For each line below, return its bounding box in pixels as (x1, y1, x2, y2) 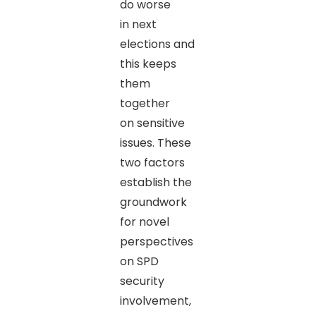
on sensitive (119, 114, 185, 131)
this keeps (119, 55, 176, 72)
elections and (119, 35, 195, 52)
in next (119, 16, 157, 32)
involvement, (119, 292, 191, 309)
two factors (119, 154, 185, 171)
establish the (119, 174, 192, 190)
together (119, 95, 170, 111)
